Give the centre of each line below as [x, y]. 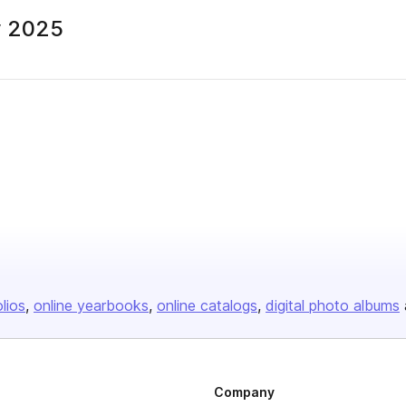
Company [244, 392]
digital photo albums [333, 305]
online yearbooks [91, 305]
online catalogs [207, 305]
